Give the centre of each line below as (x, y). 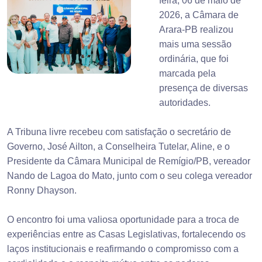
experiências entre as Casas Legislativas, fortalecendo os (126, 235)
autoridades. (185, 103)
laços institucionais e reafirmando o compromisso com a (123, 249)
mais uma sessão (195, 44)
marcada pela (187, 74)
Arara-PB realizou (196, 30)
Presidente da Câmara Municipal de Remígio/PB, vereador (129, 161)
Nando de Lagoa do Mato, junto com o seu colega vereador (130, 176)
